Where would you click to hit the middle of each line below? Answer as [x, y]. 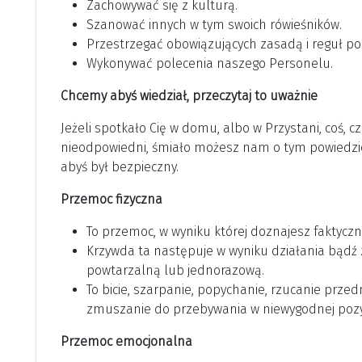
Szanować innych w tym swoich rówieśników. [214, 25]
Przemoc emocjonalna [126, 342]
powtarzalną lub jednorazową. [175, 271]
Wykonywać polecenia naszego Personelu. [210, 64]
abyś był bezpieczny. [120, 167]
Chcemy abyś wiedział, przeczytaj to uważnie [189, 96]
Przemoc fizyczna [112, 200]
